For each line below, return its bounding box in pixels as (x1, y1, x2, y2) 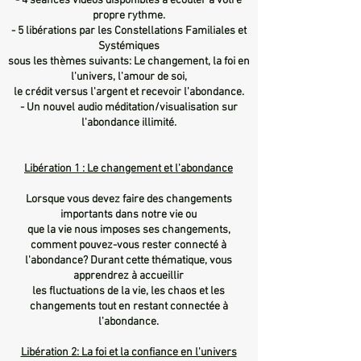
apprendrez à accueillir (73, 268, 184, 283)
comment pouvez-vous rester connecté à (31, 238, 226, 252)
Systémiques (98, 39, 160, 53)
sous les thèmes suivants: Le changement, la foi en (7, 54, 250, 68)
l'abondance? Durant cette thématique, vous (25, 253, 232, 268)
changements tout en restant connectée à (29, 299, 228, 313)
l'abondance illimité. (81, 115, 176, 130)
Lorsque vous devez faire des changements (25, 192, 232, 206)
